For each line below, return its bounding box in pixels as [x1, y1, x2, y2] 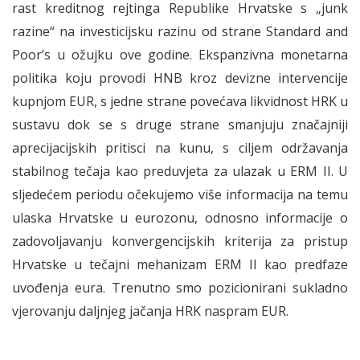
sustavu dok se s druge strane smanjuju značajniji [12, 116, 348, 133]
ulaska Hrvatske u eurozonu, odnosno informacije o [12, 209, 348, 227]
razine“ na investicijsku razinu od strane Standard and [12, 22, 348, 40]
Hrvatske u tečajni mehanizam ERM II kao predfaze [12, 256, 348, 273]
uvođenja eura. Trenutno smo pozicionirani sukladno [12, 279, 348, 297]
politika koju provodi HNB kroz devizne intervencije [12, 69, 348, 87]
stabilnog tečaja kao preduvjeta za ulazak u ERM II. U [12, 162, 348, 180]
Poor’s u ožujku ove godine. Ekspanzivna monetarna [12, 46, 348, 63]
